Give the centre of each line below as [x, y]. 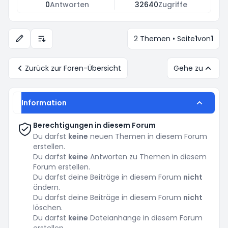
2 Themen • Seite [164, 39]
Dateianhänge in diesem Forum [145, 218]
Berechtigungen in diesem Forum [94, 125]
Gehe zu [188, 68]
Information [44, 103]
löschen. [48, 208]
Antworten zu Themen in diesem [147, 157]
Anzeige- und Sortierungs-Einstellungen [107, 43]
